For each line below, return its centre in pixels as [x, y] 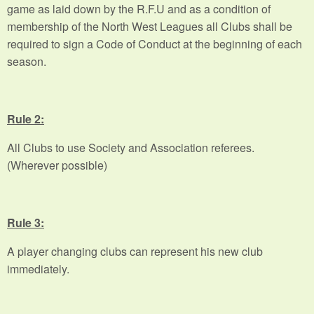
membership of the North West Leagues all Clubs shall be [150, 26]
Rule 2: [26, 118]
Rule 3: [26, 222]
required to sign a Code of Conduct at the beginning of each [155, 43]
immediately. [40, 268]
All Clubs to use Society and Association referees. [131, 147]
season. [28, 61]
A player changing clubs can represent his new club [135, 251]
